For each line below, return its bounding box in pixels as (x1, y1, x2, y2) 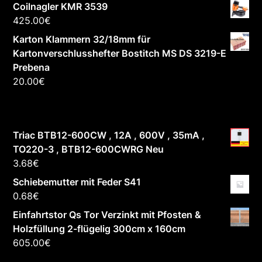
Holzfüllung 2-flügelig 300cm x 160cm (13, 223, 186, 235)
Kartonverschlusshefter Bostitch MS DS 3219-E (13, 47, 227, 60)
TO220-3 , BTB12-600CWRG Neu (13, 143, 164, 156)
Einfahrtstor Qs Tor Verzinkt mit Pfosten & (13, 209, 202, 221)
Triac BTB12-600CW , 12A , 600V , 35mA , (13, 129, 205, 142)
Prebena (13, 61, 50, 74)
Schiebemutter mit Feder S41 (13, 176, 142, 188)
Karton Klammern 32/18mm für (13, 33, 151, 46)
